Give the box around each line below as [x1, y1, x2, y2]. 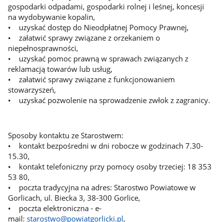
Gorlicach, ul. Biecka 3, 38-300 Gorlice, [7, 192, 140, 203]
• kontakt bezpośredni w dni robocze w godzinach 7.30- [7, 140, 203, 151]
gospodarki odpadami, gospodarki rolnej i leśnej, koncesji [7, 1, 204, 11]
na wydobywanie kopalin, [7, 11, 95, 22]
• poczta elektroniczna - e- [7, 203, 102, 213]
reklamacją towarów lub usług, [7, 63, 112, 74]
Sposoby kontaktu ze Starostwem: [7, 130, 123, 140]
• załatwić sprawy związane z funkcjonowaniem [7, 74, 175, 84]
